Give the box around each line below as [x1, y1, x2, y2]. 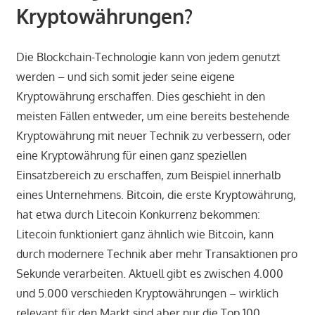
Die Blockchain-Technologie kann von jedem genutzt [15, 50, 281, 65]
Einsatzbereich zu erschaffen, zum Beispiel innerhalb [15, 168, 281, 183]
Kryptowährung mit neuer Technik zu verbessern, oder [15, 129, 291, 143]
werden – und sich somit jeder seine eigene [15, 70, 235, 84]
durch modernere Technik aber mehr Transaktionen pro [15, 247, 297, 262]
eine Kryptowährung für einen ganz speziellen [15, 148, 247, 163]
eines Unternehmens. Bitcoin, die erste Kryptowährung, [15, 188, 296, 202]
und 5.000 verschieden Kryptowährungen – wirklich [15, 286, 278, 301]
